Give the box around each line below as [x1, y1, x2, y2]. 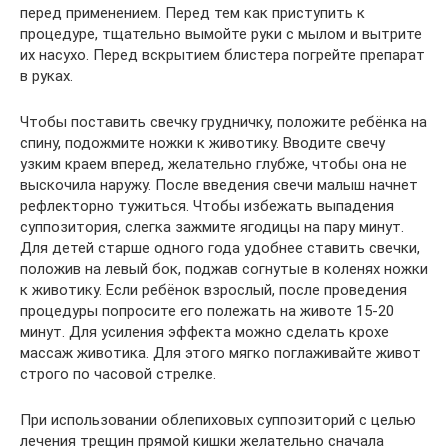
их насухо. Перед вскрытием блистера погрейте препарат [20, 46, 425, 65]
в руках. [20, 67, 73, 86]
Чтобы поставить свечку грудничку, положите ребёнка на [20, 113, 427, 132]
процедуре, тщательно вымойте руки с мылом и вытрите [20, 25, 422, 44]
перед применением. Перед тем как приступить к [20, 4, 365, 23]
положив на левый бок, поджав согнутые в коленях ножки [20, 260, 428, 279]
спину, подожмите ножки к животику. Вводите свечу [20, 134, 385, 153]
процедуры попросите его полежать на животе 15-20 [20, 302, 394, 321]
